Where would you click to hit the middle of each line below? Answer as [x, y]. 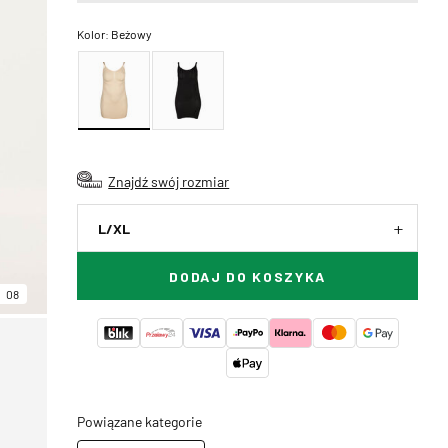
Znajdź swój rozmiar [169, 181]
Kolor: [94, 34]
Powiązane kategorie [140, 421]
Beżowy [132, 34]
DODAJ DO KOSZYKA [248, 276]
